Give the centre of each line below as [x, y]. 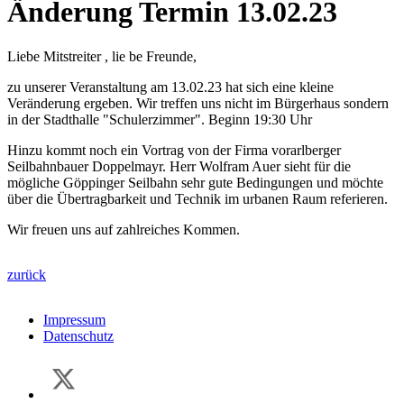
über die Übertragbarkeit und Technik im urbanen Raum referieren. [197, 198]
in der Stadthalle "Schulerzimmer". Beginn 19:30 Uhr [160, 119]
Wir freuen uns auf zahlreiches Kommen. [124, 229]
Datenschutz [78, 335]
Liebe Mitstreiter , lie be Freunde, [102, 56]
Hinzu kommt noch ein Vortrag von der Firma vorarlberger [174, 150]
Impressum [74, 319]
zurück [27, 274]
